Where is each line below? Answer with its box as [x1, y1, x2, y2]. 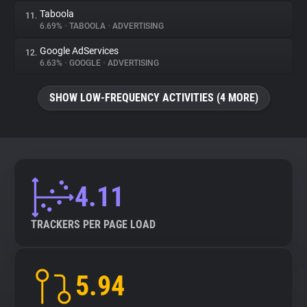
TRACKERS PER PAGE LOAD [31, 218, 156, 231]
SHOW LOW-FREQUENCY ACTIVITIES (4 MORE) [49, 91, 258, 104]
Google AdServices [40, 45, 119, 56]
